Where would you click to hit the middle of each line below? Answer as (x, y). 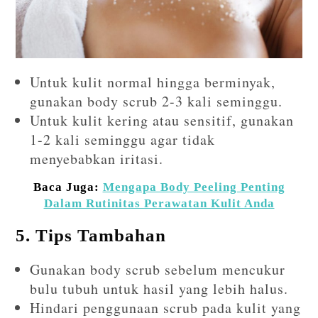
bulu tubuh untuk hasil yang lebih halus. (159, 288)
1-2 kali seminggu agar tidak (123, 139)
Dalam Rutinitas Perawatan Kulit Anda (159, 203)
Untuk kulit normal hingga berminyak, (153, 82)
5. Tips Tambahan (91, 235)
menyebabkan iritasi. (97, 158)
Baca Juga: (68, 187)
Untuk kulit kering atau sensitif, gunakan (162, 120)
